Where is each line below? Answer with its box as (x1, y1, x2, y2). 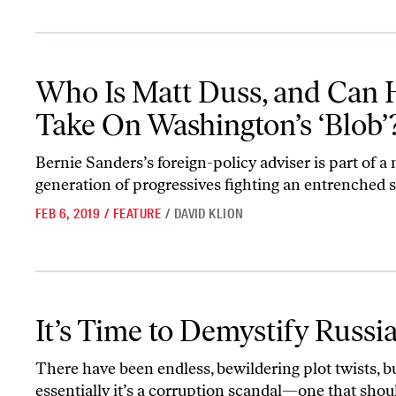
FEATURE (112, 204, 162, 223)
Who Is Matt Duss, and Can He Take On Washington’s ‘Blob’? (34, 66, 366, 83)
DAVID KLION (173, 204, 244, 223)
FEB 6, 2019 (35, 204, 101, 223)
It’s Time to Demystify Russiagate (34, 306, 217, 323)
